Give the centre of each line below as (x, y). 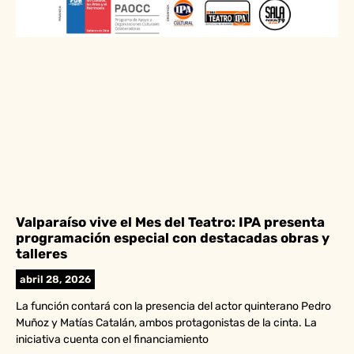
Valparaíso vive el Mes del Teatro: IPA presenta (170, 222)
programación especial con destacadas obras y (173, 238)
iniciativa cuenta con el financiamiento (112, 339)
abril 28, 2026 (55, 279)
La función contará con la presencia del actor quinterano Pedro (173, 306)
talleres (41, 254)
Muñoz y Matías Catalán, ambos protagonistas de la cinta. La (166, 323)
